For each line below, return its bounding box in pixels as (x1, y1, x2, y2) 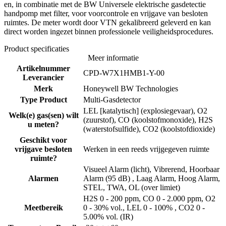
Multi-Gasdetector (83, 95, 141, 104)
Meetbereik (24, 203, 63, 212)
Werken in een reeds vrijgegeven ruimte (83, 144, 209, 153)
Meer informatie (87, 53, 139, 62)
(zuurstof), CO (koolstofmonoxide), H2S (83, 115, 213, 124)
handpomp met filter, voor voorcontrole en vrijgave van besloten (4, 9, 208, 18)
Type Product (20, 95, 67, 104)
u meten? (28, 120, 59, 129)
